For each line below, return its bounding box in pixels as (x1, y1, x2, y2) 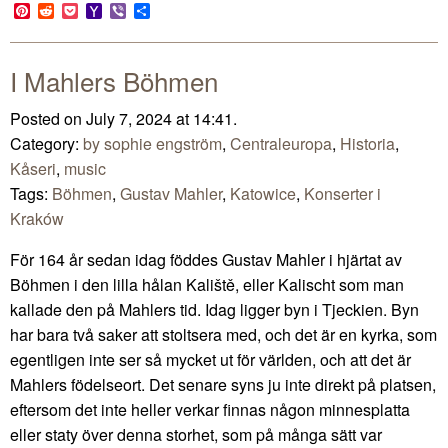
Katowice (230, 181, 296, 205)
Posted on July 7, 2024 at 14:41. (10, 106, 237, 130)
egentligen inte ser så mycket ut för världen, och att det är (10, 347, 411, 371)
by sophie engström (83, 131, 222, 155)
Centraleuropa (230, 131, 332, 155)
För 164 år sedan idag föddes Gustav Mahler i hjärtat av (10, 247, 402, 271)
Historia (340, 131, 395, 155)
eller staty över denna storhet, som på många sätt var (10, 422, 382, 446)
